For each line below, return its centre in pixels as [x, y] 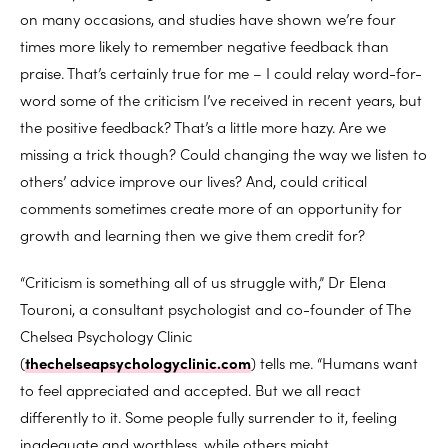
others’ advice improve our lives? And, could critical [193, 180]
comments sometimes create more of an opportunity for [211, 207]
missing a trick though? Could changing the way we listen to [223, 153]
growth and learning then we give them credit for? [192, 234]
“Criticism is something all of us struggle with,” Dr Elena [203, 281]
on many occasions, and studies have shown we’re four [208, 18]
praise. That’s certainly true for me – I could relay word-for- [221, 72]
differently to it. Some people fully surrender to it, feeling [208, 416]
